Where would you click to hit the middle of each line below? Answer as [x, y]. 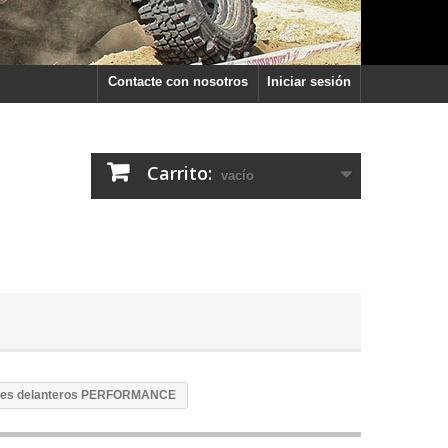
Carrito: [179, 173]
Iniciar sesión [309, 81]
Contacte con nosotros [178, 81]
